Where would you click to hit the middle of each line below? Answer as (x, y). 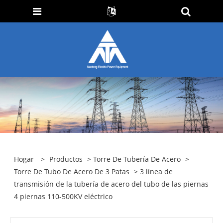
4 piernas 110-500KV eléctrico (63, 196)
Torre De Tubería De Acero (137, 159)
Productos (66, 159)
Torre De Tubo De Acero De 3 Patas (72, 171)
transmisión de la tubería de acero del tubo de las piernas (111, 184)
